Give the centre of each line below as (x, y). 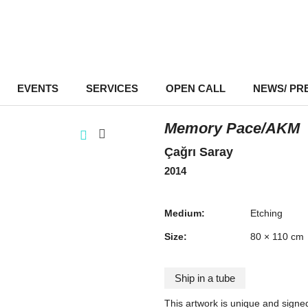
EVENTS (37, 88)
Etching (266, 213)
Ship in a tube (205, 278)
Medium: (185, 213)
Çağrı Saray (199, 152)
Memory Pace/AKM (232, 128)
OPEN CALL (195, 88)
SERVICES (112, 88)
